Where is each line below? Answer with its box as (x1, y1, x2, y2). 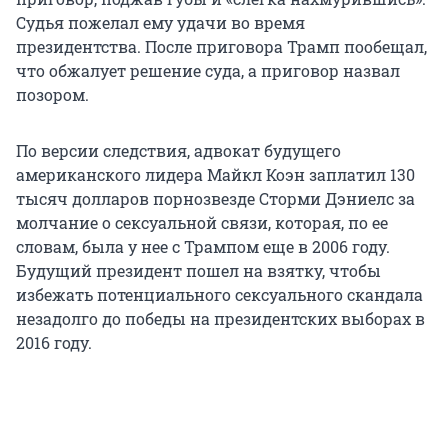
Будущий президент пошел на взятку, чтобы (16, 260, 381, 282)
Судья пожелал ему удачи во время (16, 12, 305, 34)
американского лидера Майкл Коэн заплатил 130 (16, 164, 415, 186)
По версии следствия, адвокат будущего (16, 140, 341, 162)
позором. (16, 84, 89, 106)
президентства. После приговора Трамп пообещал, (16, 36, 427, 58)
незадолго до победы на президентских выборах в (16, 308, 425, 330)
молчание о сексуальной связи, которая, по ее (16, 212, 388, 234)
